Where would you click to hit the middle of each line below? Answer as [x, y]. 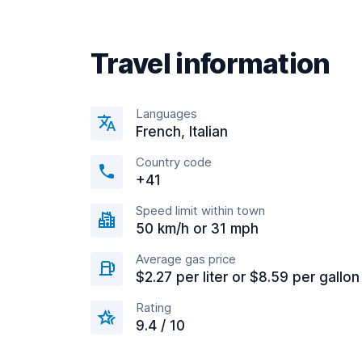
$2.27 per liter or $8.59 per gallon [248, 277]
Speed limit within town [200, 210]
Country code [174, 162]
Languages [166, 114]
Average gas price [186, 259]
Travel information [210, 63]
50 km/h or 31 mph [197, 229]
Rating [154, 307]
